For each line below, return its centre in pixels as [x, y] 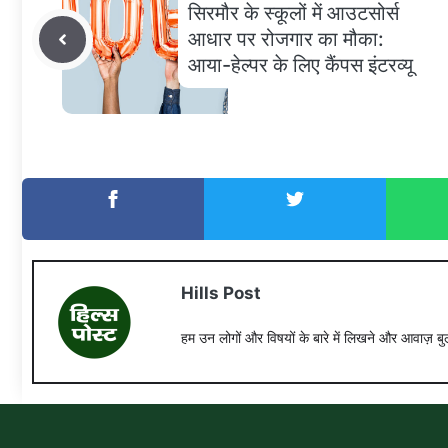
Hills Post [220, 293]
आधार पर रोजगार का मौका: [286, 39]
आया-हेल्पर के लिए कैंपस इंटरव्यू [300, 65]
